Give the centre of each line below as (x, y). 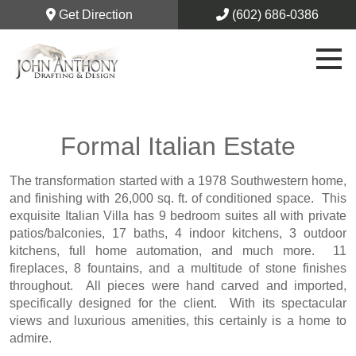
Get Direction (94, 15)
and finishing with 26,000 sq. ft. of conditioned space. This (178, 198)
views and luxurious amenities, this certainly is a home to (178, 321)
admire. (31, 338)
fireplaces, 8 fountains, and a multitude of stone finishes (178, 268)
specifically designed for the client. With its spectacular (178, 303)
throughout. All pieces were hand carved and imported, (178, 286)
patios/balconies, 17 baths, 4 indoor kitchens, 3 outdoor (178, 233)
